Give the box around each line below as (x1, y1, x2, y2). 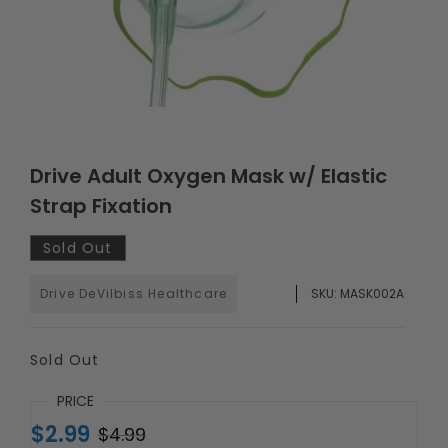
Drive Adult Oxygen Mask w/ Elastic (30, 162, 387, 190)
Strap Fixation (30, 192, 172, 220)
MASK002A (340, 285, 404, 302)
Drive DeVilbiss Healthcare (40, 285, 228, 302)
